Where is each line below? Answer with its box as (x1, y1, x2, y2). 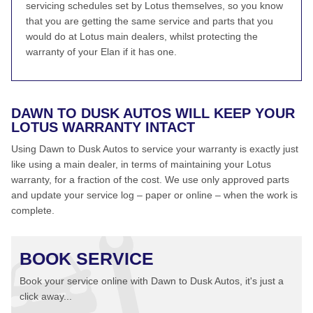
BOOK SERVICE (20, 249, 154, 268)
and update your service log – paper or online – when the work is (11, 189, 298, 201)
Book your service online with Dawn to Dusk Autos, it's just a (20, 275, 284, 286)
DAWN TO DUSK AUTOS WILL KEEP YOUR (11, 105, 295, 121)
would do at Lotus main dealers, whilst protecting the (26, 31, 258, 42)
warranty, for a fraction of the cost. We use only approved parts (11, 174, 289, 185)
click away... (20, 291, 72, 302)
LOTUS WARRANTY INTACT (11, 119, 195, 135)
